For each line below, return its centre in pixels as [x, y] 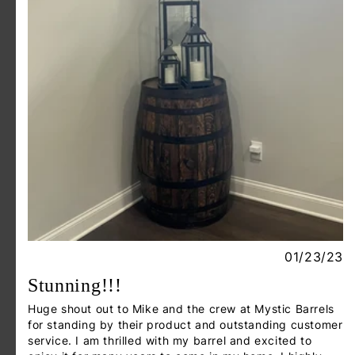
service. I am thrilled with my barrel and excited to [170, 341]
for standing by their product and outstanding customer [185, 325]
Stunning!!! [75, 286]
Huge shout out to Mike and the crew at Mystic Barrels [181, 309]
